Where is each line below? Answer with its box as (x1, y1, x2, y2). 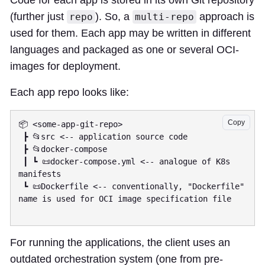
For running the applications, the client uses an (10, 236, 230, 248)
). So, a (95, 11, 132, 22)
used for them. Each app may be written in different (10, 27, 251, 39)
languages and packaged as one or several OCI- (10, 44, 239, 56)
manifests (18, 169, 61, 179)
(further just (10, 11, 67, 22)
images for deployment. (10, 60, 121, 72)
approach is (196, 11, 254, 22)
